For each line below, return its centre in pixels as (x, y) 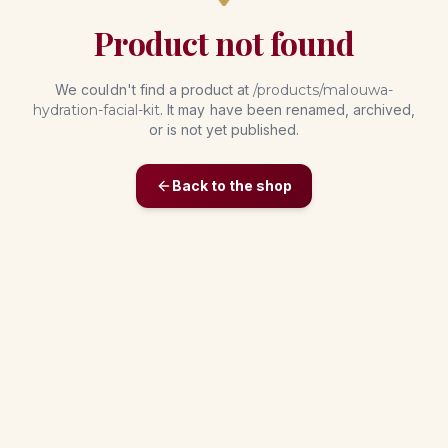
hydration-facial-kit (96, 110)
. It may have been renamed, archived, (288, 110)
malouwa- (358, 90)
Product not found (224, 42)
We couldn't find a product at (154, 90)
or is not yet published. (224, 130)
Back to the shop (232, 186)
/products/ (288, 90)
